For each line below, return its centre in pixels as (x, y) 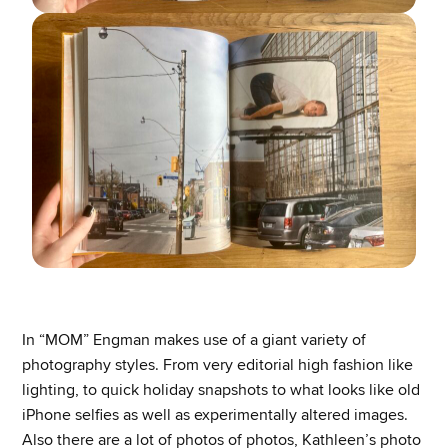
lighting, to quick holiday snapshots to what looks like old (221, 390)
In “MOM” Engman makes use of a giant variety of (194, 340)
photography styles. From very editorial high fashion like (218, 365)
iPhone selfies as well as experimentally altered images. (215, 415)
